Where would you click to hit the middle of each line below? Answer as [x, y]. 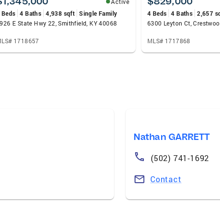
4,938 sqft [60, 13]
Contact [166, 179]
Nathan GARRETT [172, 137]
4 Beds [157, 13]
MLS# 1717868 [169, 41]
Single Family [98, 13]
